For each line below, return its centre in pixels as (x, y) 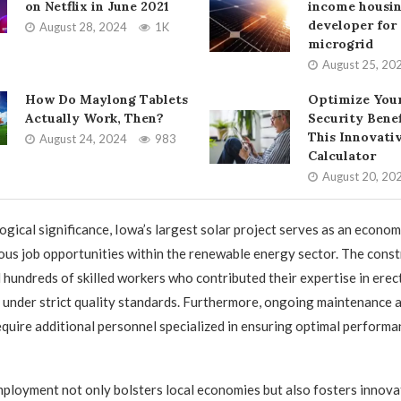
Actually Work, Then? (94, 118)
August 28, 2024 (83, 27)
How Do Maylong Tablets (106, 99)
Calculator (341, 156)
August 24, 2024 (83, 139)
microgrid (340, 44)
